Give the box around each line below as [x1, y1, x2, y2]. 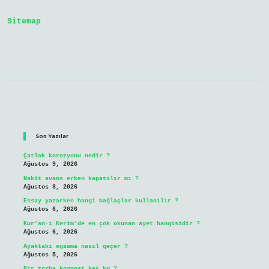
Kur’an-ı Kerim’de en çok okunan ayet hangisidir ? [23, 220, 200, 228]
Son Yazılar [35, 132, 68, 141]
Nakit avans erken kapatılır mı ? [23, 175, 139, 182]
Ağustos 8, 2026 [23, 183, 77, 190]
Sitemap [7, 17, 41, 26]
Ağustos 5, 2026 [23, 251, 77, 258]
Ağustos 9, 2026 [23, 161, 77, 168]
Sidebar [22, 102, 88, 126]
